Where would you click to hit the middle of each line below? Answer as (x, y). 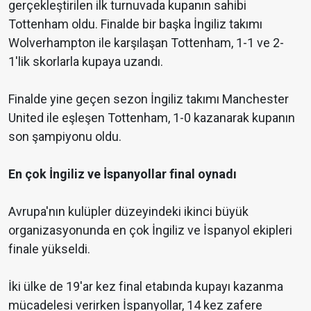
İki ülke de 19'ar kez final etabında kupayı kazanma (146, 287)
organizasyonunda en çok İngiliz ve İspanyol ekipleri (150, 230)
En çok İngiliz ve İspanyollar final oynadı (123, 174)
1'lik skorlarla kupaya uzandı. (86, 62)
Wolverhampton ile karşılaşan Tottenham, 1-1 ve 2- (146, 43)
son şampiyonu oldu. (65, 137)
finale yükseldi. (49, 249)
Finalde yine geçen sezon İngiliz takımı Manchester (149, 99)
